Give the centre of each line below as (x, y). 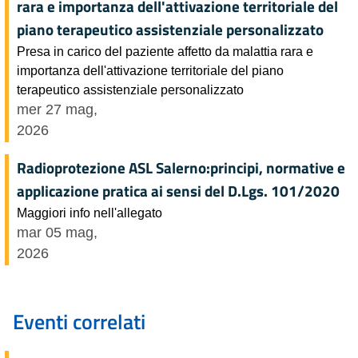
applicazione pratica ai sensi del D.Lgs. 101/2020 (178, 191)
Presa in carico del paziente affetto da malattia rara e (165, 51)
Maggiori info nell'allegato (89, 212)
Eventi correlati (79, 321)
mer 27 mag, (57, 109)
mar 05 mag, (57, 232)
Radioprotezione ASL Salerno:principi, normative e (181, 167)
